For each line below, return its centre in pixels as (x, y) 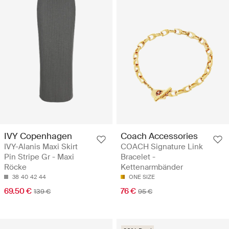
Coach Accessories (159, 136)
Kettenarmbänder (152, 167)
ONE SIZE (142, 177)
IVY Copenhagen (38, 136)
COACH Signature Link (162, 146)
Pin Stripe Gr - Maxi (39, 157)
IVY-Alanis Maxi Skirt (41, 146)
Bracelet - (138, 157)
